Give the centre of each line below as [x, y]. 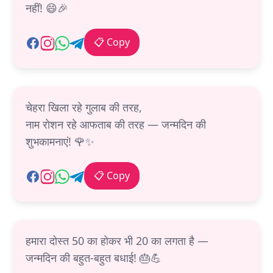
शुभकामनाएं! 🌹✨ [60, 142]
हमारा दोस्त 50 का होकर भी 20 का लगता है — [117, 241]
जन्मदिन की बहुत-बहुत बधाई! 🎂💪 [94, 258]
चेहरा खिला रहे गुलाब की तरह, [84, 108]
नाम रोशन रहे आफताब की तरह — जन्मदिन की [116, 125]
